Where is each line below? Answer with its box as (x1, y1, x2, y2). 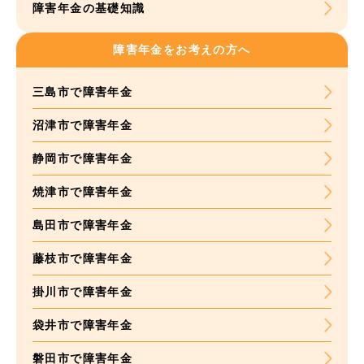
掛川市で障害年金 (32, 284, 133, 300)
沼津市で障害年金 (32, 118, 133, 133)
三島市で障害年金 (32, 84, 133, 100)
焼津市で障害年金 (32, 184, 133, 200)
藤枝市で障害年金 (32, 251, 133, 266)
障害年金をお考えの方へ (113, 42, 251, 58)
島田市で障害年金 (32, 218, 133, 233)
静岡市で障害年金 (32, 151, 133, 167)
